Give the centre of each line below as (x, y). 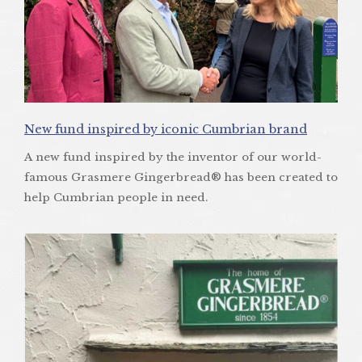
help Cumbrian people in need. (116, 198)
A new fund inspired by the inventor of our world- (173, 158)
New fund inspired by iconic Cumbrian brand (166, 130)
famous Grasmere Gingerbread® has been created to (181, 178)
